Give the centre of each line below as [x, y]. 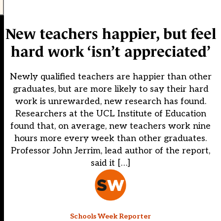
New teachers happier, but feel [110, 34]
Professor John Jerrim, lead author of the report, [110, 151]
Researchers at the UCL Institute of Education [110, 114]
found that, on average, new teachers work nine [110, 126]
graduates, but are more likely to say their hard [110, 89]
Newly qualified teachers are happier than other [110, 77]
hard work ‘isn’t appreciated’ [110, 52]
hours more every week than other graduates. [110, 139]
